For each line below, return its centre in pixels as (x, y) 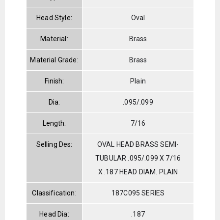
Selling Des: (54, 144)
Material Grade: (54, 60)
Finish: (54, 81)
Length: (54, 123)
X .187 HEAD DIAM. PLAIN (138, 172)
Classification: (54, 193)
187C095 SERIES (138, 193)
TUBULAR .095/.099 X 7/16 (138, 158)
